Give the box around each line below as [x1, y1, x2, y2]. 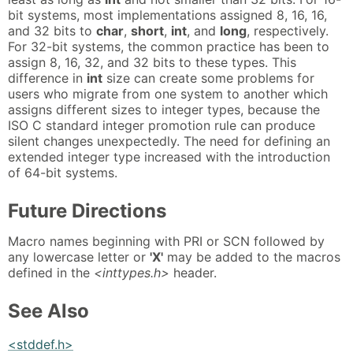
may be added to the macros [163, 249, 340, 266]
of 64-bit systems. [8, 164, 117, 180]
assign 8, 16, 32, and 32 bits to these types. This [8, 54, 296, 70]
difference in [8, 69, 87, 86]
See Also [8, 299, 89, 323]
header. [169, 265, 217, 281]
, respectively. [247, 22, 329, 39]
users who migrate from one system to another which [8, 85, 328, 102]
